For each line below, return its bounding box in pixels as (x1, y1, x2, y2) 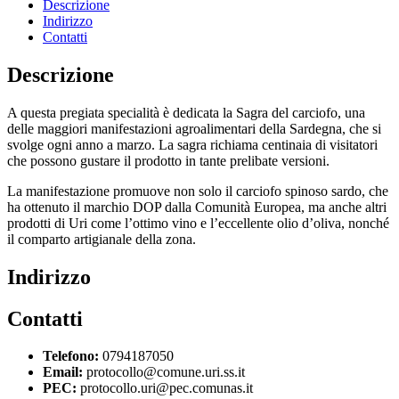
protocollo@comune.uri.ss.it (83, 364, 245, 380)
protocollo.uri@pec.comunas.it (77, 380, 253, 396)
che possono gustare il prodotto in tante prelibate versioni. (7, 152, 330, 168)
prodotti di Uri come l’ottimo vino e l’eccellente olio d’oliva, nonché (7, 215, 389, 231)
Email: (43, 364, 83, 380)
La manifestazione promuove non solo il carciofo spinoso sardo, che (7, 183, 388, 199)
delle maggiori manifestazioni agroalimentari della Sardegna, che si (7, 120, 381, 136)
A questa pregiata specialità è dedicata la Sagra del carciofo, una (7, 104, 365, 120)
